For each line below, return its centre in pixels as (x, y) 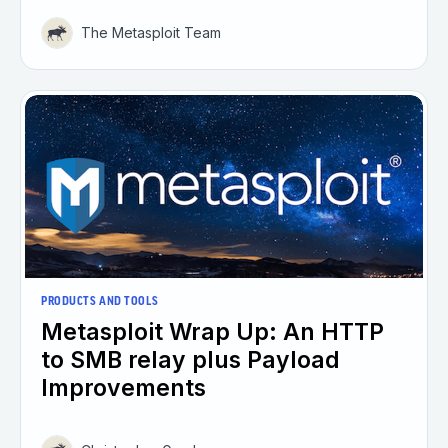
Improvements (123, 388)
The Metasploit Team (151, 32)
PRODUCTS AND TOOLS (100, 302)
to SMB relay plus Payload (190, 360)
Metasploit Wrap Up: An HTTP (212, 332)
